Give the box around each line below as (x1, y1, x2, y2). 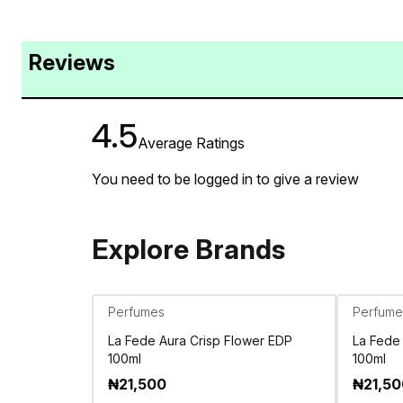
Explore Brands (92, 232, 285, 265)
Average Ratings (138, 133, 245, 152)
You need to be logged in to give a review (92, 169, 359, 188)
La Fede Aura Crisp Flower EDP (108, 332, 292, 348)
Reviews (29, 49, 115, 76)
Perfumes (108, 303, 165, 319)
